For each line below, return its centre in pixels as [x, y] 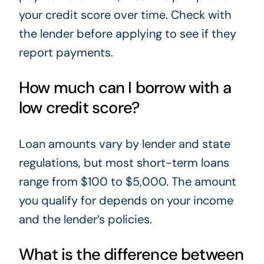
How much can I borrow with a [125, 88]
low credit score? [79, 108]
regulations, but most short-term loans [124, 162]
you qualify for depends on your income [126, 200]
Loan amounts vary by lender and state [124, 143]
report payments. [66, 52]
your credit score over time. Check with [125, 14]
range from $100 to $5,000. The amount [127, 181]
